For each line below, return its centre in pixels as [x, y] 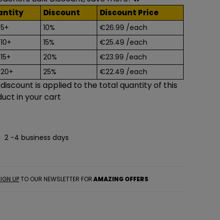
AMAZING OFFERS [121, 179]
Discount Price [129, 13]
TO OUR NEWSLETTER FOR [56, 179]
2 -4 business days [37, 137]
